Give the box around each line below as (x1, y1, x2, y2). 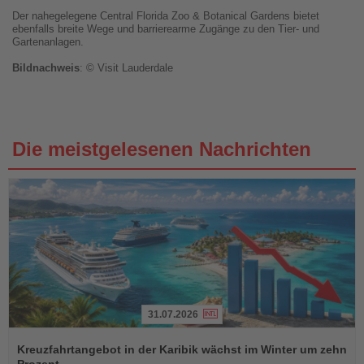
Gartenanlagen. (12, 36, 84, 49)
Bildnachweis (12, 62, 80, 75)
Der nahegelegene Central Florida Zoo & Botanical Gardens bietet (12, 10, 319, 23)
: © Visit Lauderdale (80, 62, 173, 75)
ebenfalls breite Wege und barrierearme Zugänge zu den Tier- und (12, 23, 319, 36)
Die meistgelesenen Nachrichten (12, 138, 311, 161)
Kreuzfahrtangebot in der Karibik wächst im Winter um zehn (17, 343, 347, 357)
